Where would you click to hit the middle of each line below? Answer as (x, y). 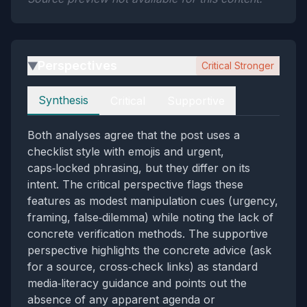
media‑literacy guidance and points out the (137, 283)
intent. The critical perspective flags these (135, 184)
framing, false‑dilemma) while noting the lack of (150, 217)
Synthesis (63, 100)
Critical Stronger (238, 65)
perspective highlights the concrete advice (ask (149, 250)
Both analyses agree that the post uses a (134, 135)
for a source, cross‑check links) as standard (143, 267)
